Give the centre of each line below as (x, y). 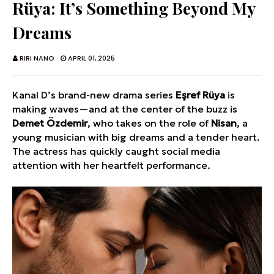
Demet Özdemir (50, 123)
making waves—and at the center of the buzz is (125, 109)
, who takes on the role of (149, 123)
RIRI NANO (37, 58)
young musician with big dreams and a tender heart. (136, 137)
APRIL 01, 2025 (91, 58)
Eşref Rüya (202, 95)
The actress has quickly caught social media (116, 151)
